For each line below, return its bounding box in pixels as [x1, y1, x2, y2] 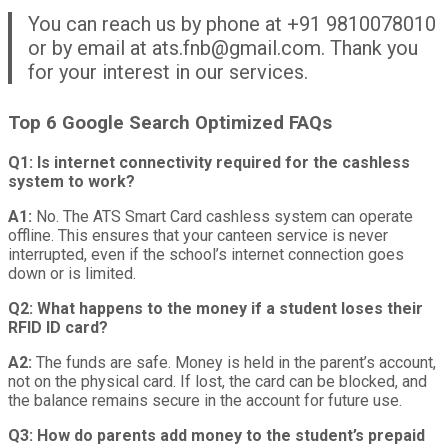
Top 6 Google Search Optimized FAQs [8, 111, 332, 134]
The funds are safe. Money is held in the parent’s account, [32, 352, 436, 372]
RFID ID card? [8, 317, 108, 337]
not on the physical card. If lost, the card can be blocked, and [8, 371, 427, 391]
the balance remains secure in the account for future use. [8, 390, 402, 410]
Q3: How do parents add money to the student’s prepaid [8, 425, 425, 445]
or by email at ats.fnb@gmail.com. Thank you [28, 35, 418, 60]
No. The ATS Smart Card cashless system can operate [32, 206, 413, 226]
